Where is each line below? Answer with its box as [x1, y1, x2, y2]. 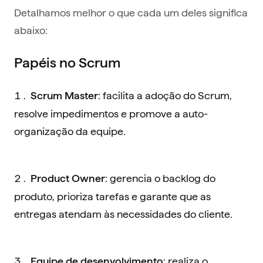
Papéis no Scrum [14, 55, 120, 71]
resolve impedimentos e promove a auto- [14, 106, 208, 120]
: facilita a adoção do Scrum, [98, 88, 232, 102]
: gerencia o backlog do [105, 171, 215, 185]
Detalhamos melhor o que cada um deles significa [14, 5, 248, 19]
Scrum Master [31, 90, 98, 102]
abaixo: [14, 23, 48, 37]
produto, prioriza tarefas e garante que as [14, 189, 211, 203]
